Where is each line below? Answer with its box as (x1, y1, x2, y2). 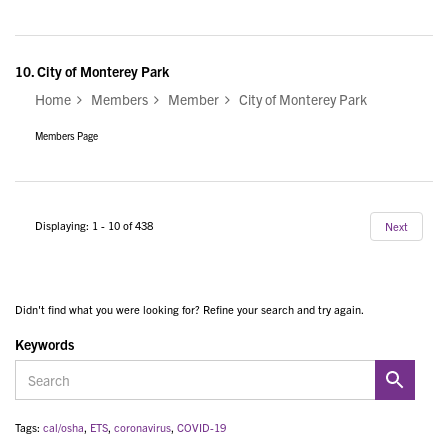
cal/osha (43, 419, 84, 434)
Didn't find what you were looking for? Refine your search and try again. (15, 301, 364, 316)
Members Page (35, 128, 98, 142)
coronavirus (114, 419, 171, 434)
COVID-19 (177, 419, 226, 434)
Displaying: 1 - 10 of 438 (35, 218, 153, 233)
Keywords (15, 334, 74, 353)
